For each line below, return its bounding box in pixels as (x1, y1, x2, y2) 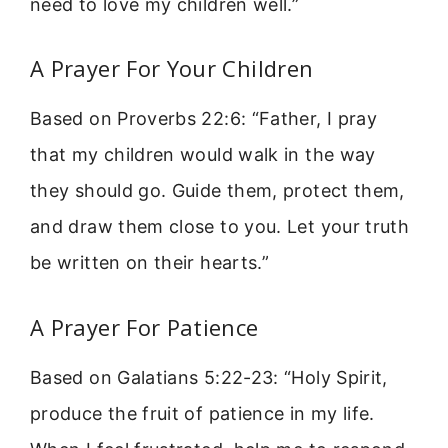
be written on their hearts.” (30, 252, 270, 274)
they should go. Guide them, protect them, (30, 180, 405, 202)
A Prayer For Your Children (30, 53, 314, 84)
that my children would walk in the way (30, 144, 376, 166)
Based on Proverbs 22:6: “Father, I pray (30, 108, 378, 130)
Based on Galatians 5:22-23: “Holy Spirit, (30, 366, 388, 388)
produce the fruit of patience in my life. (30, 402, 375, 424)
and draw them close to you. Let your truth (30, 216, 410, 238)
